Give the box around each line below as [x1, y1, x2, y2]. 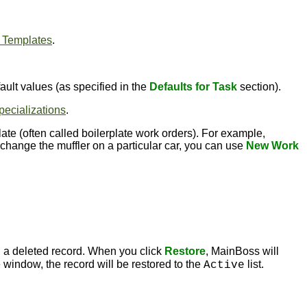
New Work [246, 140, 299, 151]
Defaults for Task [149, 81, 237, 93]
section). [237, 81, 281, 93]
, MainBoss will [206, 245, 279, 257]
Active [204, 259, 245, 271]
